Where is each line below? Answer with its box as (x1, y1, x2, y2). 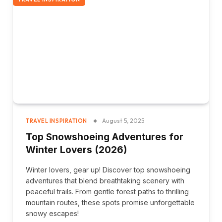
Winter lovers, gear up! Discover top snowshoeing (26, 166, 190, 174)
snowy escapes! (26, 209, 79, 218)
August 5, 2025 (102, 117, 144, 124)
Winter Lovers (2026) (26, 144, 127, 156)
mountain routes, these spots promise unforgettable (26, 198, 195, 207)
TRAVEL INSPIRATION (26, 117, 87, 124)
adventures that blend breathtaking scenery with (26, 176, 184, 185)
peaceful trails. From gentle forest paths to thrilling (26, 187, 189, 196)
